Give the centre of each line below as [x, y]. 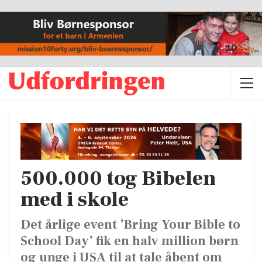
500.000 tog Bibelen [118, 179]
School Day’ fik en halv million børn [130, 241]
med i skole [75, 200]
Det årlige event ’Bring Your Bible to [130, 225]
